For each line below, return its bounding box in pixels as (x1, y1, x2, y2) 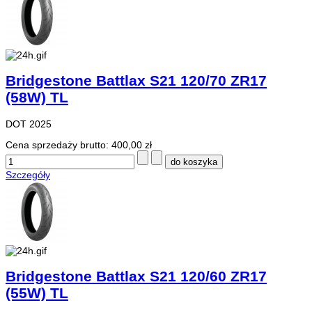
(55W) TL (6, 284, 68, 301)
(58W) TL (6, 89, 68, 106)
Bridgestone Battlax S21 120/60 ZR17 (6, 267, 267, 284)
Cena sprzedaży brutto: (6, 139, 111, 150)
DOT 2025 (6, 118, 52, 130)
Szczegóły (6, 169, 50, 180)
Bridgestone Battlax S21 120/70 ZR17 (6, 72, 267, 89)
